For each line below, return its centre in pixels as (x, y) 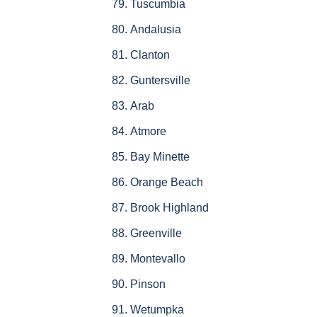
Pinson (148, 284)
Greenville (156, 234)
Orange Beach (166, 183)
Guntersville (160, 81)
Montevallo (157, 259)
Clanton (150, 55)
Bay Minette (160, 157)
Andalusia (155, 30)
